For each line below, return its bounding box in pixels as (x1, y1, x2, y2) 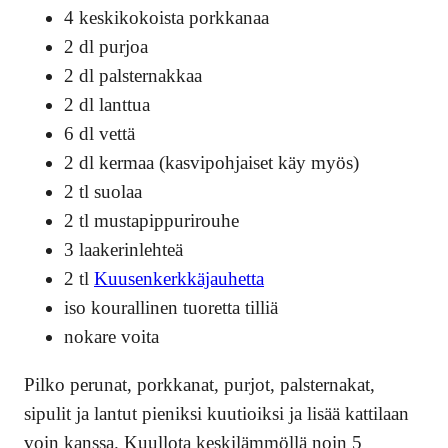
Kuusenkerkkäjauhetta (94, 267, 264, 289)
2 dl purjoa (64, 35, 148, 57)
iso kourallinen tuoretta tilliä (64, 296, 278, 318)
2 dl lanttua (64, 93, 150, 115)
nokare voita (64, 325, 159, 347)
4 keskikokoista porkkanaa (64, 6, 269, 28)
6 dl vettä (64, 122, 135, 144)
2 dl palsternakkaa (64, 64, 202, 86)
